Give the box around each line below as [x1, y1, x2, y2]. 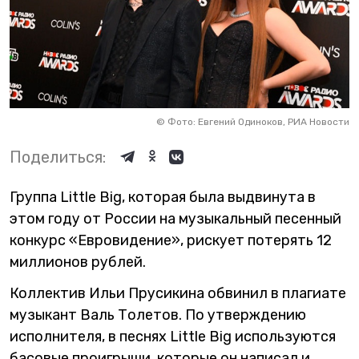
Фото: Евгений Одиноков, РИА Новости [167, 115, 349, 127]
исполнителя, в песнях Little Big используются [10, 327, 336, 345]
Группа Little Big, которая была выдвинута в [10, 188, 316, 206]
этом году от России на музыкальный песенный [10, 209, 341, 228]
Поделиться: [10, 147, 106, 167]
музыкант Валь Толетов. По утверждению [10, 305, 306, 324]
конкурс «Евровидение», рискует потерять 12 [10, 231, 332, 249]
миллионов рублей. [10, 252, 146, 271]
